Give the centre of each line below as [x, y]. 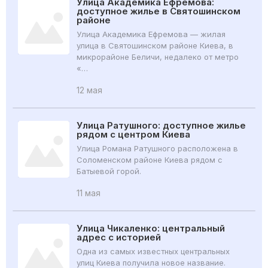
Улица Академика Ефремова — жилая [151, 34]
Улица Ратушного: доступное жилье [161, 126]
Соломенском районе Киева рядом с [150, 160]
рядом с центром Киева [133, 135]
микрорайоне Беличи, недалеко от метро [158, 57]
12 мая [89, 90]
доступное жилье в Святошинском [159, 11]
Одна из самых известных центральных [153, 252]
